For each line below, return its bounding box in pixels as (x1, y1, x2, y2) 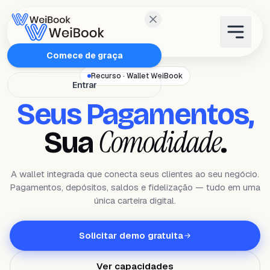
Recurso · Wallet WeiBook (91, 71, 183, 81)
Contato (29, 230, 63, 240)
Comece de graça (46, 50, 123, 61)
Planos (29, 85, 57, 96)
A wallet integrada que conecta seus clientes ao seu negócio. (11, 168, 259, 180)
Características (29, 49, 95, 60)
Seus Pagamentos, (16, 96, 254, 132)
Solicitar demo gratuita (78, 230, 183, 241)
